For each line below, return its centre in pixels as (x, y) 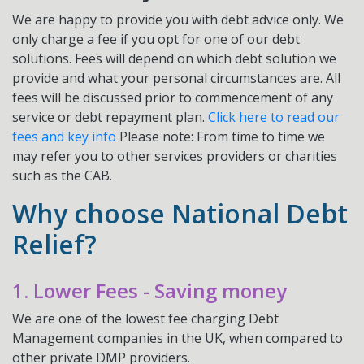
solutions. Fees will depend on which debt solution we (174, 58)
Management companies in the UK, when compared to (178, 338)
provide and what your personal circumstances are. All (176, 78)
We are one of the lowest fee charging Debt (145, 318)
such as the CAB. (62, 175)
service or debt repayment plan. (110, 117)
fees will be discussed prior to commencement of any (173, 97)
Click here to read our (274, 117)
